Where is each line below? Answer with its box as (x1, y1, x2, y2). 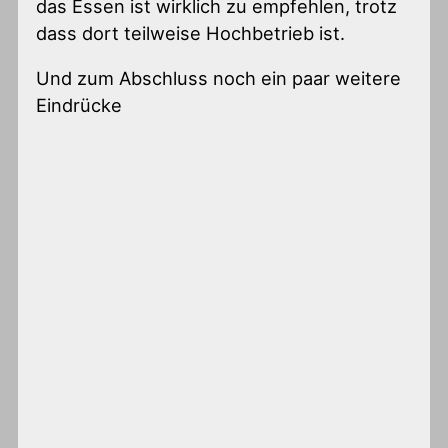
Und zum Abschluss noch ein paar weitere (36, 67, 402, 90)
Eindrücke (36, 94, 123, 117)
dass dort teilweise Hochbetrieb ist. (36, 21, 346, 44)
